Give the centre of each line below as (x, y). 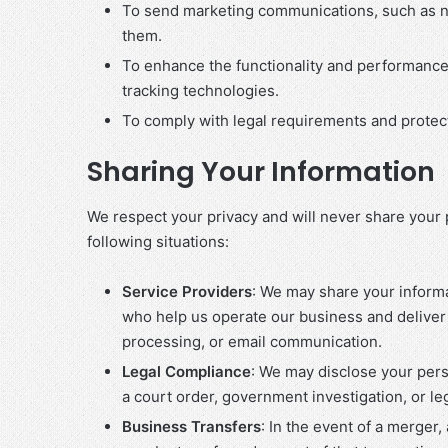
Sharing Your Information (261, 171)
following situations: (158, 241)
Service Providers (187, 291)
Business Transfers (191, 426)
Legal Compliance (186, 371)
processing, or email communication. (252, 341)
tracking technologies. (200, 90)
